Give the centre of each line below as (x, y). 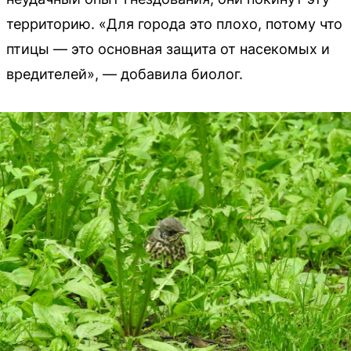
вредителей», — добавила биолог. (125, 74)
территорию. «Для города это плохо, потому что (174, 24)
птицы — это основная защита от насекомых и (168, 49)
